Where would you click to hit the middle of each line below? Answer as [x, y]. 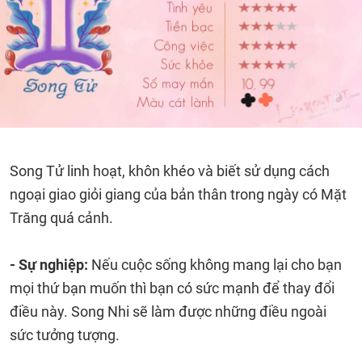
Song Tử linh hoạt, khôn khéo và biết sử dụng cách [170, 171]
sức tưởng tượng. [65, 335]
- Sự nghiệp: [51, 265]
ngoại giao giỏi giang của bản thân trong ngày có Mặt [178, 194]
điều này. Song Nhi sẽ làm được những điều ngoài [168, 311]
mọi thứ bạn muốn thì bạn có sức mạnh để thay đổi [172, 288]
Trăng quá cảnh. [61, 218]
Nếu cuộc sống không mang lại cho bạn [217, 265]
